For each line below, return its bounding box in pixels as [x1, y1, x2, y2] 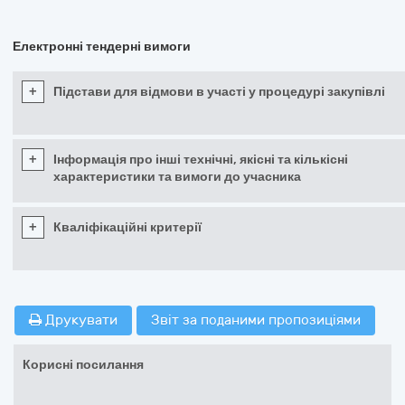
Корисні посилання [23, 357, 144, 372]
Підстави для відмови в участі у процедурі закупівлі [53, 84, 385, 99]
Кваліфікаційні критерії [53, 220, 202, 235]
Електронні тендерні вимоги [13, 39, 191, 54]
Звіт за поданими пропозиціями [151, 312, 361, 328]
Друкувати [42, 312, 118, 328]
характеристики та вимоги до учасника [53, 169, 301, 184]
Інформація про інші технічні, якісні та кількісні [53, 152, 348, 167]
